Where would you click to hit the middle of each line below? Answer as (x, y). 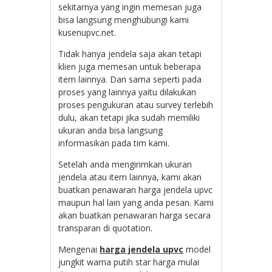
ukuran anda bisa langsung (111, 130)
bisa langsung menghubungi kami (124, 19)
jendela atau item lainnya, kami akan (130, 177)
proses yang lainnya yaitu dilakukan (127, 92)
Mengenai (79, 249)
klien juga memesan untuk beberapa (130, 66)
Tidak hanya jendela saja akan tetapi (130, 53)
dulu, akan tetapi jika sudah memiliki (129, 117)
